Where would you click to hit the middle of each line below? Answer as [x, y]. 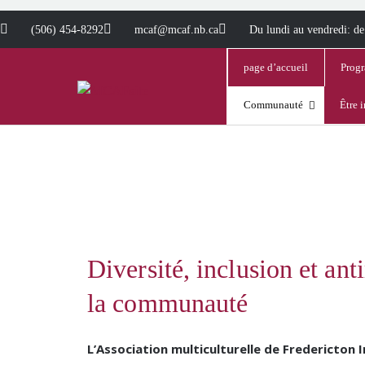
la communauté [168, 303]
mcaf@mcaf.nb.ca [176, 29]
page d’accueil [275, 67]
